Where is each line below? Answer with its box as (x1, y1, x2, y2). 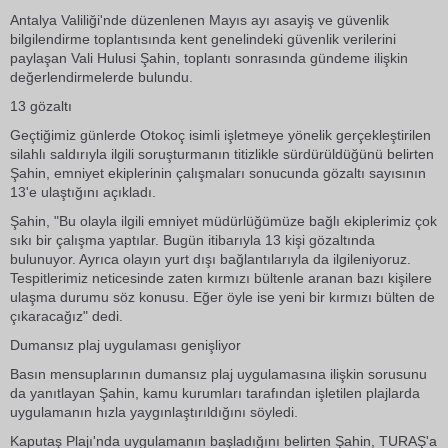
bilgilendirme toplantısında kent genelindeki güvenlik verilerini (10, 31, 396, 47)
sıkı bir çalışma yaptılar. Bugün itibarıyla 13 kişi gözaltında (10, 232, 375, 248)
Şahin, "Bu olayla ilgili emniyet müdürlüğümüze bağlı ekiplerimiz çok (10, 213, 437, 229)
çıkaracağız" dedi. (10, 308, 123, 324)
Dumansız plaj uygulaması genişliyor (10, 337, 241, 353)
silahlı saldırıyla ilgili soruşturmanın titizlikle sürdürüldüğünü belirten (10, 146, 434, 162)
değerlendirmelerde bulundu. (10, 69, 193, 85)
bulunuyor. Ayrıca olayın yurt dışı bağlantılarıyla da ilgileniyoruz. (10, 251, 411, 267)
